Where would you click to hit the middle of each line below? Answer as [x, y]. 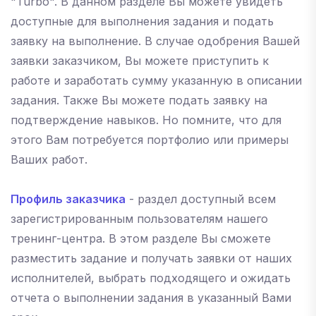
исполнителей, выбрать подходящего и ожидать [151, 278]
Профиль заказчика [68, 199]
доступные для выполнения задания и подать [142, 21]
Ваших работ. [49, 159]
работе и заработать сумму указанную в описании [156, 80]
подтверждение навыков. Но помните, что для [146, 120]
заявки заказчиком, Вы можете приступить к [140, 61]
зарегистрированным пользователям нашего [139, 219]
